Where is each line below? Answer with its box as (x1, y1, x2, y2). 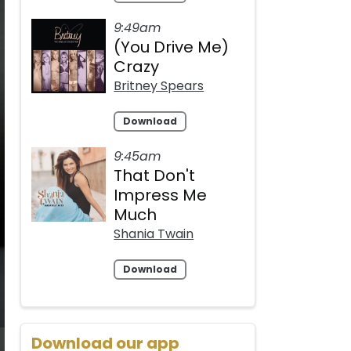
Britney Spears (114, 77, 204, 96)
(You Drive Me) (114, 36, 230, 59)
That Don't (114, 165, 196, 187)
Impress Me (114, 184, 208, 207)
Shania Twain (114, 225, 194, 244)
